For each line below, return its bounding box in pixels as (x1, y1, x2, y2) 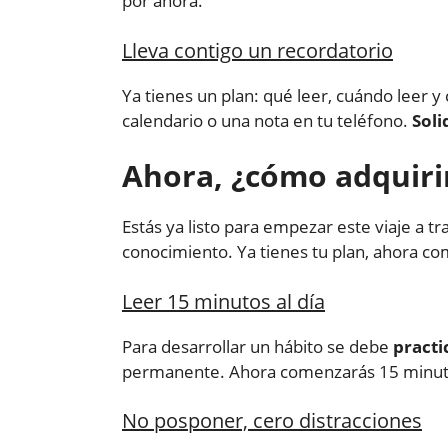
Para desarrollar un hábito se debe (122, 334, 393, 358)
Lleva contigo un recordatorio (122, 36, 393, 64)
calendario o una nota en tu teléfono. (122, 108, 412, 132)
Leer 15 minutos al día (122, 287, 325, 315)
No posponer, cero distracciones (122, 407, 422, 435)
